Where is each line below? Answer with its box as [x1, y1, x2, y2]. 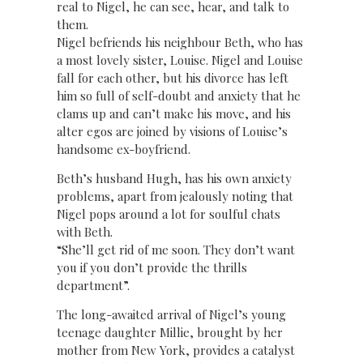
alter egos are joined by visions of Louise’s [57, 122, 288, 139]
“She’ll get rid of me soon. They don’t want [57, 241, 295, 258]
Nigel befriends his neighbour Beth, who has [57, 33, 303, 50]
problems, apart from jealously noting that [57, 187, 293, 204]
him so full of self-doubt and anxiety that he [57, 87, 301, 104]
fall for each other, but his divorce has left [57, 69, 288, 86]
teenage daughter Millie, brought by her [57, 324, 283, 341]
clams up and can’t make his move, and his [57, 105, 291, 122]
